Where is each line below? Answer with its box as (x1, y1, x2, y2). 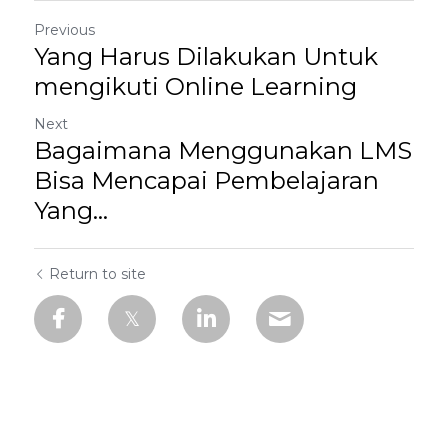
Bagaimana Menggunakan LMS (34, 136, 412, 165)
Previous (34, 21, 95, 39)
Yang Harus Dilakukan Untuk (34, 42, 378, 71)
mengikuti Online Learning (34, 72, 357, 101)
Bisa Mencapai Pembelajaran (34, 166, 379, 195)
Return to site (49, 265, 146, 283)
